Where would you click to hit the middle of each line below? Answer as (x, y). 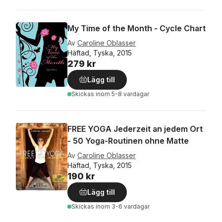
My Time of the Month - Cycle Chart (137, 28)
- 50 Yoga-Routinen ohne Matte (128, 141)
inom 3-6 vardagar (123, 206)
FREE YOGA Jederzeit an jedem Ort (135, 129)
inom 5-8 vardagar (122, 94)
